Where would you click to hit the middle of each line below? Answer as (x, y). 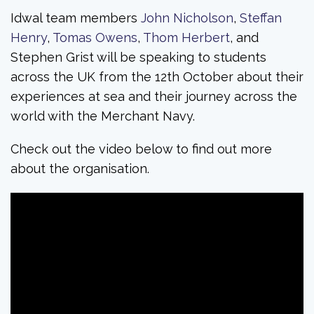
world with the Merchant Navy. (103, 116)
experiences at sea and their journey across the (154, 96)
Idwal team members (76, 18)
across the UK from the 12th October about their (157, 76)
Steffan (261, 18)
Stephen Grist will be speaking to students (138, 57)
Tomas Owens (95, 37)
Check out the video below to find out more (141, 149)
